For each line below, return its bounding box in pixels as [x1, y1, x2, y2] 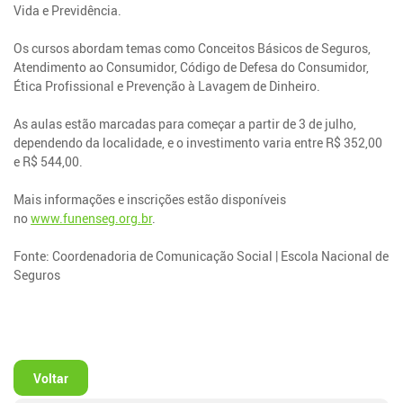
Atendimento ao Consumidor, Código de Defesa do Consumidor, [13, 58, 370, 76]
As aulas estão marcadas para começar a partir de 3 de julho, [13, 114, 357, 132]
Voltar [33, 369, 69, 387]
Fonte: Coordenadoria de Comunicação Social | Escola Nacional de [13, 246, 390, 264]
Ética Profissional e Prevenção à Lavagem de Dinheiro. [13, 76, 321, 94]
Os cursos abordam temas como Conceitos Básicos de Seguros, [13, 39, 372, 57]
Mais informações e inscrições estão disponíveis [13, 190, 287, 208]
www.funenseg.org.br [31, 209, 153, 227]
